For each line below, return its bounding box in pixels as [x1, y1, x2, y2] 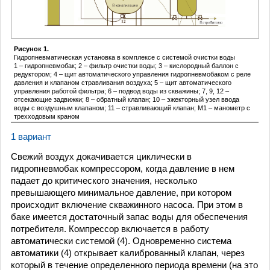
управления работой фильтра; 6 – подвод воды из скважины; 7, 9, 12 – [14, 87, 229, 95]
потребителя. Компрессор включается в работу [11, 224, 209, 234]
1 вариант [11, 131, 51, 142]
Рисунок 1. [14, 45, 49, 52]
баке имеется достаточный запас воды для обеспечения [11, 212, 248, 222]
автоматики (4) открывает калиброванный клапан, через [11, 248, 245, 258]
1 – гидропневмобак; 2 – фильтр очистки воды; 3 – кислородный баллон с [14, 61, 239, 69]
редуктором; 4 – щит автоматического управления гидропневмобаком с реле [14, 70, 251, 78]
